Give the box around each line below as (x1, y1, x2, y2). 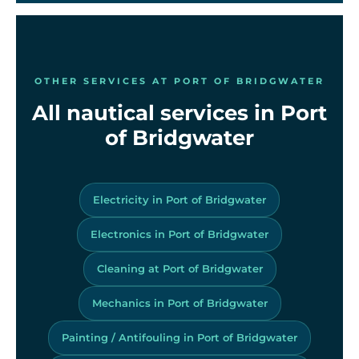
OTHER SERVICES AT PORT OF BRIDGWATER (34, 75, 325, 87)
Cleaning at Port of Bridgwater (96, 261, 263, 275)
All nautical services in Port (32, 99, 327, 126)
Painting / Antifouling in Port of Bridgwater (62, 330, 297, 344)
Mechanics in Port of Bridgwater (91, 296, 268, 309)
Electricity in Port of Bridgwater (93, 192, 266, 206)
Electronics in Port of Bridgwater (91, 227, 268, 240)
